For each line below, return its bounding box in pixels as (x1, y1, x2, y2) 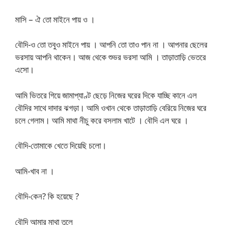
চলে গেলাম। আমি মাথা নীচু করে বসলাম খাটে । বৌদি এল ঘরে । (15, 114, 188, 126)
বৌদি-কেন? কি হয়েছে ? (15, 190, 79, 202)
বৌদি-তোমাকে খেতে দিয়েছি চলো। (15, 140, 106, 151)
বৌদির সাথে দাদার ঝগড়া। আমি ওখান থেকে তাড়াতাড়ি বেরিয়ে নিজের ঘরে (15, 101, 206, 114)
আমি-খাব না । (15, 165, 54, 177)
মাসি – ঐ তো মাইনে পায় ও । (15, 13, 95, 25)
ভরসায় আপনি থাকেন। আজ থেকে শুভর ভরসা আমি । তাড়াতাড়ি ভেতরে (15, 51, 206, 63)
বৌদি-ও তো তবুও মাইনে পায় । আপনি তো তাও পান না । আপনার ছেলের (15, 39, 207, 50)
